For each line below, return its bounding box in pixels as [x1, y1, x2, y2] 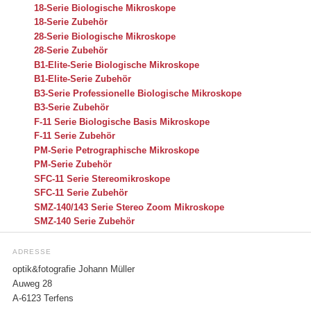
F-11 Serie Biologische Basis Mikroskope [34, 116, 210, 127]
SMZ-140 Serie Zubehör [34, 216, 135, 227]
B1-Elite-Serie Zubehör [34, 74, 132, 85]
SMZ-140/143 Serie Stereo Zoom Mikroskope [34, 201, 225, 212]
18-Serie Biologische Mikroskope [34, 2, 176, 13]
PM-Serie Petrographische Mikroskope [34, 144, 200, 155]
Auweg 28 [12, 279, 52, 289]
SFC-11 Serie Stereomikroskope [34, 173, 171, 184]
